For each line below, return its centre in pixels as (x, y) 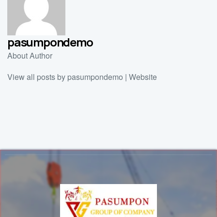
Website (143, 77)
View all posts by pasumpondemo (65, 77)
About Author (30, 55)
